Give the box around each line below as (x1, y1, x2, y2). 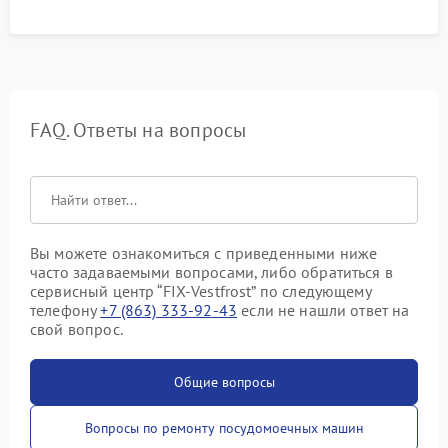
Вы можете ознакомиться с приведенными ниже (30, 242, 378, 263)
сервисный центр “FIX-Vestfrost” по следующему (30, 280, 371, 301)
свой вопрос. (30, 318, 123, 339)
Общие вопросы (173, 372, 275, 391)
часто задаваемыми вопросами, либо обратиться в (30, 261, 393, 282)
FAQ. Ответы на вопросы (30, 116, 247, 143)
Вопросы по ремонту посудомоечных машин (84, 418, 364, 437)
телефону (30, 299, 101, 320)
